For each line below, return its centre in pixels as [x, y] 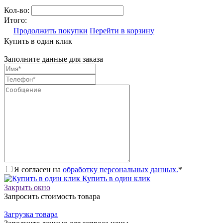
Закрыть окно [27, 188]
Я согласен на [38, 170]
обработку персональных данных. [120, 170]
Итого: [15, 20]
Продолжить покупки [51, 31]
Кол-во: [18, 10]
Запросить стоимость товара [52, 197]
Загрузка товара [31, 215]
